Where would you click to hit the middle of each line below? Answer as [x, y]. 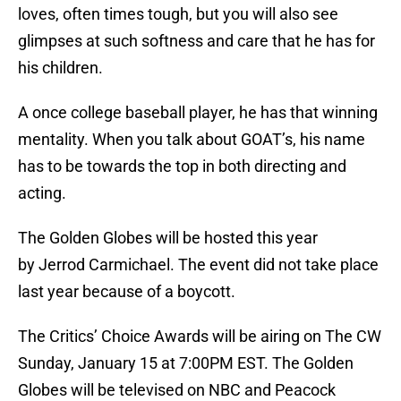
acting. [42, 193]
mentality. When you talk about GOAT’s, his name [192, 140]
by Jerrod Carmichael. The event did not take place [198, 265]
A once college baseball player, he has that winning [198, 113]
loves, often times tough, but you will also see [178, 14]
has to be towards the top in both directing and [182, 166]
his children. [60, 68]
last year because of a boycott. [127, 292]
